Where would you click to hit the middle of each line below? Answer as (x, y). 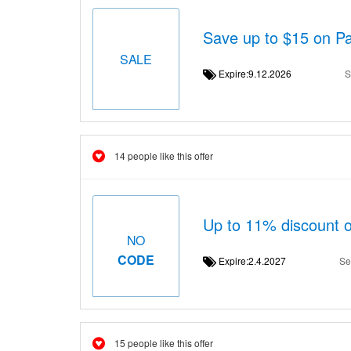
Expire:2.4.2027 (257, 261)
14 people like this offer (164, 156)
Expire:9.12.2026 (259, 73)
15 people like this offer (164, 343)
